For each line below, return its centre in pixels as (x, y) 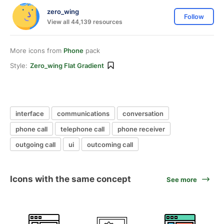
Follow (194, 16)
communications (83, 113)
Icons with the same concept (70, 179)
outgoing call (35, 144)
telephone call (82, 129)
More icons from (37, 50)
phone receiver (141, 129)
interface (30, 113)
